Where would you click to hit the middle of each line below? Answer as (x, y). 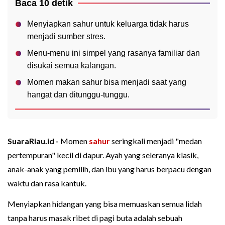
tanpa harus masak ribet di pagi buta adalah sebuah (95, 218)
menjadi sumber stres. (66, 37)
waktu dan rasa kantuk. (47, 183)
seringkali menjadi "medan (156, 141)
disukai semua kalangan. (72, 66)
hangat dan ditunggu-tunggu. (78, 95)
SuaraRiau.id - (34, 141)
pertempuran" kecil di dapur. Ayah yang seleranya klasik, (103, 155)
